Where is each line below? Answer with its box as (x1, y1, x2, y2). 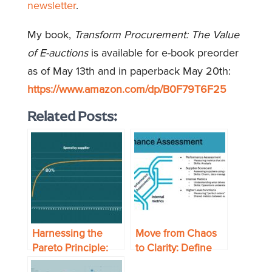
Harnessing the (32, 226, 103, 240)
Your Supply (135, 256, 191, 269)
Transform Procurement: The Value (73, 27, 239, 41)
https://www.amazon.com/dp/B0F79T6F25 (27, 82, 226, 96)
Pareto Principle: (32, 241, 108, 254)
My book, (27, 27, 74, 41)
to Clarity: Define (135, 241, 212, 254)
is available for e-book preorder (87, 46, 239, 59)
